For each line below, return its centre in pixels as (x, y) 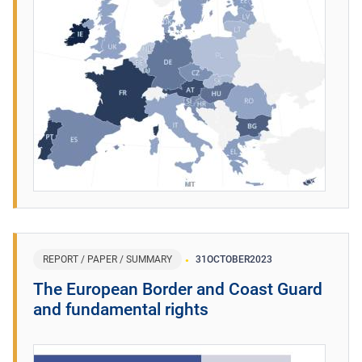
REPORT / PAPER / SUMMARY (107, 259)
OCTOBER (228, 259)
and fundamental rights (121, 309)
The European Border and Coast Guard (178, 289)
